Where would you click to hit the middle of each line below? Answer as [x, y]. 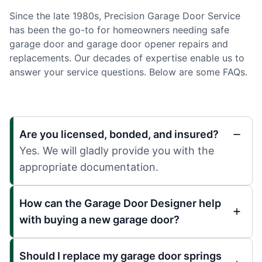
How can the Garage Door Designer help [120, 203]
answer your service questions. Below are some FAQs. [128, 72]
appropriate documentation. [89, 167]
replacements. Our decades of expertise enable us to [127, 58]
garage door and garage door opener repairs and [119, 44]
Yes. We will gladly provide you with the [117, 150]
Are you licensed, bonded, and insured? [119, 134]
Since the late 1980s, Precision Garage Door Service [125, 15]
